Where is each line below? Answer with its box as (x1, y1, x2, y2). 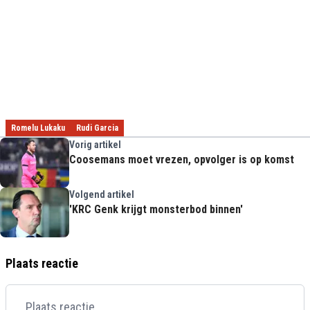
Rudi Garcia (76, 122, 118, 133)
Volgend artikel (69, 188, 134, 200)
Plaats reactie (6, 255, 78, 271)
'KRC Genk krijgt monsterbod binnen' (69, 202, 243, 216)
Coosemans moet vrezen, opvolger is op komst (69, 152, 294, 166)
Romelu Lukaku (11, 122, 65, 133)
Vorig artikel (69, 138, 121, 150)
